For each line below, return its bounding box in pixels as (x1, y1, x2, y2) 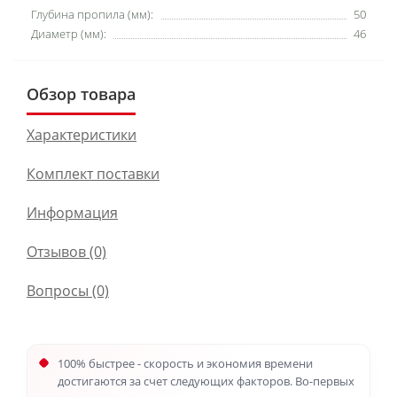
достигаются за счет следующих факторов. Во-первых (58, 373, 354, 389)
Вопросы (27, 281, 89, 300)
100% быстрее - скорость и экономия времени (58, 355, 313, 371)
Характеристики (27, 125, 136, 144)
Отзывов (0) (27, 242, 106, 261)
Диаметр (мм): (31, 26, 106, 42)
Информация (27, 203, 118, 222)
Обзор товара (27, 83, 136, 105)
